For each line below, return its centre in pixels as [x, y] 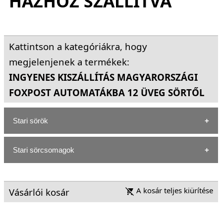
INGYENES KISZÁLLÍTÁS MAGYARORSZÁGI [103, 77]
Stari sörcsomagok [44, 150]
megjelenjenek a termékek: [69, 61]
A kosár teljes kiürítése [174, 190]
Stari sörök [30, 120]
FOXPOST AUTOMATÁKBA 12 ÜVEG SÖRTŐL [107, 92]
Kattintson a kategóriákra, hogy [78, 46]
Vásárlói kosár [39, 192]
